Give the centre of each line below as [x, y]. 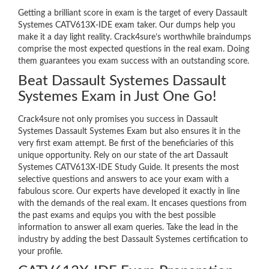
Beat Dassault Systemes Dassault [122, 81]
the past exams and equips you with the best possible [117, 216]
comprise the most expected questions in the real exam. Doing [134, 50]
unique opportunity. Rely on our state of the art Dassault [123, 156]
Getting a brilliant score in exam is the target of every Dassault [133, 14]
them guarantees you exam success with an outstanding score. [134, 62]
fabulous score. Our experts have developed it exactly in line [129, 192]
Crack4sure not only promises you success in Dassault [118, 120]
